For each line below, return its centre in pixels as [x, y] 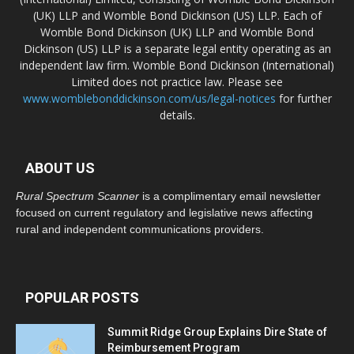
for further [303, 98]
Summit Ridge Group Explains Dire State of [217, 331]
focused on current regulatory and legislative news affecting [164, 212]
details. [177, 115]
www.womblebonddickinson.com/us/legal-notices [149, 98]
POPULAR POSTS [82, 297]
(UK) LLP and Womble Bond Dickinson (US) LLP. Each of [177, 15]
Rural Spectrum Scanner [77, 196]
